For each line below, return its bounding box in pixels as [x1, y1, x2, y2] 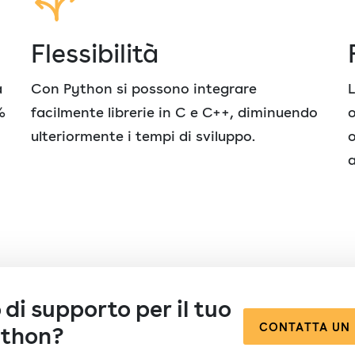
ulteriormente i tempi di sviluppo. [31, 127, 255, 144]
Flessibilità [31, 37, 158, 69]
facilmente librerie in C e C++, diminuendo [31, 103, 318, 120]
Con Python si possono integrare [31, 79, 257, 97]
